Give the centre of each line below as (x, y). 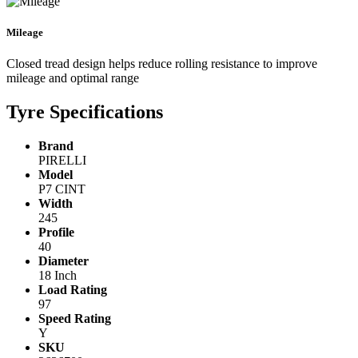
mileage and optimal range (73, 78)
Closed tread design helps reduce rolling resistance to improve (162, 64)
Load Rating (73, 290)
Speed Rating (75, 319)
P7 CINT (62, 189)
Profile (56, 233)
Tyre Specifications (85, 112)
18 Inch (58, 276)
